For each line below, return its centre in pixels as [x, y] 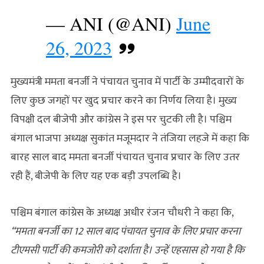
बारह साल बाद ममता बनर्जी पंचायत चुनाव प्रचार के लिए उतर [125, 157]
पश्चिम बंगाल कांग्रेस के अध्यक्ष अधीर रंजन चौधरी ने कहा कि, [122, 212]
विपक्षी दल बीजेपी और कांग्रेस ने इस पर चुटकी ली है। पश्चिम [121, 119]
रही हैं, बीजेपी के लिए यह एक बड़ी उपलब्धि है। [96, 176]
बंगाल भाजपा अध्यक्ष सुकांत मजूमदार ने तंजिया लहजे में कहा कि [130, 138]
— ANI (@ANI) [111, 23]
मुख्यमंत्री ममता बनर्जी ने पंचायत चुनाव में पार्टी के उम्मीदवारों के [127, 82]
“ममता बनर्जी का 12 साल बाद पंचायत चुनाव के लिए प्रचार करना [125, 231]
